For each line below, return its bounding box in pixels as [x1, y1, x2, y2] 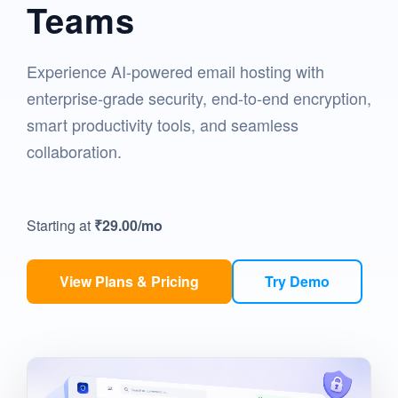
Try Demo [265, 271, 330, 291]
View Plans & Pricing [60, 271, 199, 291]
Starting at [27, 215, 94, 235]
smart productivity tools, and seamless [27, 113, 298, 136]
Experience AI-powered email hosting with [27, 60, 324, 83]
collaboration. [27, 139, 122, 163]
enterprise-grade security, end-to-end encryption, [27, 86, 371, 109]
